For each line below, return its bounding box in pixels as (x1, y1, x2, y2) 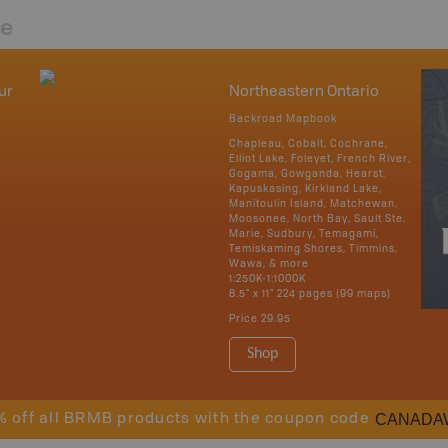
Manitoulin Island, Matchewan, (229, 198, 398, 209)
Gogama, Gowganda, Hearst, (229, 168, 386, 179)
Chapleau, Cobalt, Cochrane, (229, 138, 388, 149)
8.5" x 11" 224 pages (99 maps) (229, 288, 391, 299)
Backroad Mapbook (229, 113, 337, 124)
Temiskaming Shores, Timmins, (229, 243, 398, 254)
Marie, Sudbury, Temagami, (229, 228, 379, 239)
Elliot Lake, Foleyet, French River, (229, 153, 411, 164)
